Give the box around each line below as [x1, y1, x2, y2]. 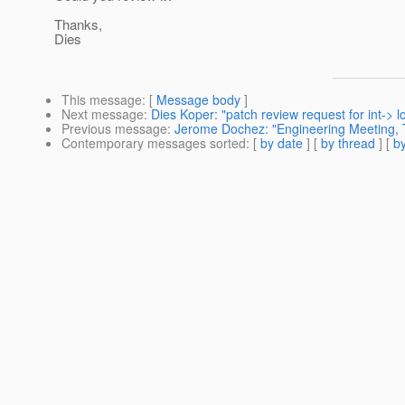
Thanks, [54, 14, 102, 34]
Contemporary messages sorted [61, 134, 246, 153]
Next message [61, 105, 144, 124]
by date [260, 134, 303, 153]
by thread [321, 134, 375, 153]
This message [61, 90, 142, 109]
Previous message [61, 119, 167, 138]
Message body [156, 90, 240, 109]
